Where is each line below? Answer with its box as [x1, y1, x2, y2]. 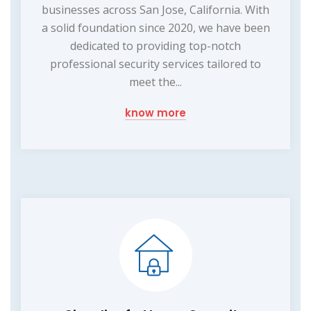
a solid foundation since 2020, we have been [41, 19, 270, 35]
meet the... [129, 74, 182, 90]
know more [125, 105, 186, 120]
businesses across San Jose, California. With [42, 1, 269, 17]
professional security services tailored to [50, 56, 261, 72]
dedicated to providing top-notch [70, 37, 241, 53]
